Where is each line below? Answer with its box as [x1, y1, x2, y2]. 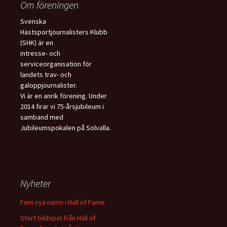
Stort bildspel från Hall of [20, 213, 96, 223]
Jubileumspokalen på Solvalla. [20, 123, 111, 133]
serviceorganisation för [20, 59, 92, 69]
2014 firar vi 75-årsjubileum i [20, 102, 104, 111]
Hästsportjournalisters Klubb [20, 27, 107, 37]
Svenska [20, 17, 46, 26]
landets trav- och [20, 70, 71, 80]
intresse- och [20, 49, 60, 58]
